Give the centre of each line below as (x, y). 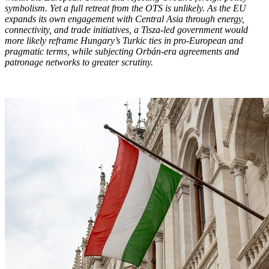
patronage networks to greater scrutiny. (79, 62)
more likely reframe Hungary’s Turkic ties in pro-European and (124, 41)
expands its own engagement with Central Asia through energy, (125, 19)
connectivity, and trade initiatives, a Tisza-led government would (126, 30)
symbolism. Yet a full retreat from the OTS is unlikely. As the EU (125, 8)
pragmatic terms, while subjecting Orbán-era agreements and (122, 51)
